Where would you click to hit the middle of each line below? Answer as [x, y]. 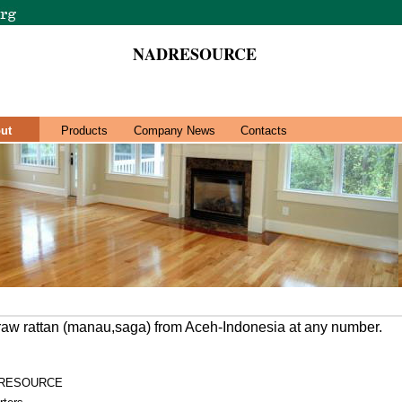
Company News [174, 131]
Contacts [264, 131]
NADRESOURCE [195, 54]
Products [84, 131]
